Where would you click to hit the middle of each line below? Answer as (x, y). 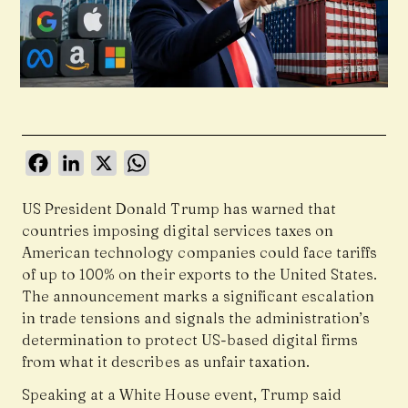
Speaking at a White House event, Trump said (182, 395)
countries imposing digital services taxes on (178, 231)
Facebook (85, 159)
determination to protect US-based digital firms (190, 340)
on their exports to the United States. (246, 275)
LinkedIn (115, 159)
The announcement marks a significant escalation (199, 296)
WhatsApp (186, 159)
